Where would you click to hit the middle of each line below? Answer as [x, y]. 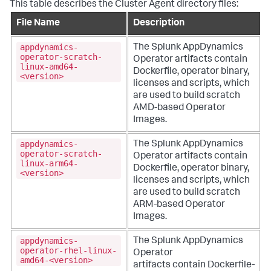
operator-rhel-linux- [68, 251]
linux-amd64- [49, 67]
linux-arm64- [49, 164]
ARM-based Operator [179, 205]
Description [159, 23]
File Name [38, 23]
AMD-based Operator [179, 108]
